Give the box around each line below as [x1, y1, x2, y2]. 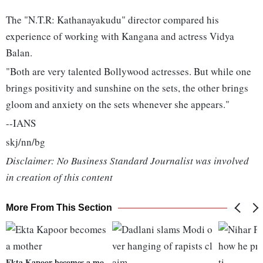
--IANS [6, 116, 36, 130]
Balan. [6, 46, 32, 60]
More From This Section [6, 203, 112, 213]
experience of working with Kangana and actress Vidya [6, 29, 234, 43]
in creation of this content [6, 170, 113, 184]
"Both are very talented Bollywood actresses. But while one [6, 65, 251, 79]
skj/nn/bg [6, 135, 45, 149]
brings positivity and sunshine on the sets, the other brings [6, 81, 248, 95]
